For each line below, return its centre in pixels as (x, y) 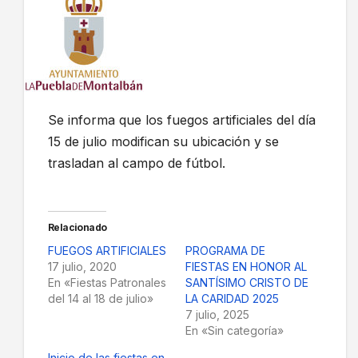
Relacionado (78, 227)
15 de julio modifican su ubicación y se (163, 141)
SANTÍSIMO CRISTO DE (247, 282)
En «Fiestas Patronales (107, 282)
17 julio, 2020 (82, 266)
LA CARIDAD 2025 (232, 298)
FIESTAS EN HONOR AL (246, 266)
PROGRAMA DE (225, 250)
